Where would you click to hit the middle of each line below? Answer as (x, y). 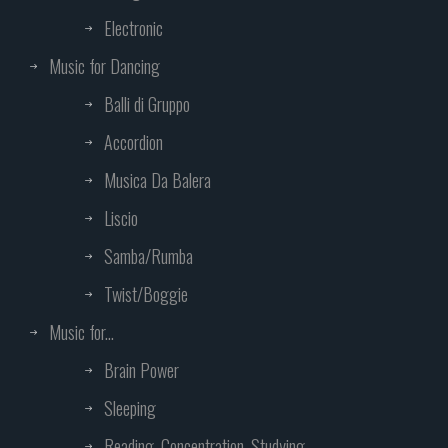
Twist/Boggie (146, 294)
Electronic (133, 28)
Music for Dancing (104, 66)
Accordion (133, 142)
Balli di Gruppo (147, 104)
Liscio (121, 218)
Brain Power (141, 370)
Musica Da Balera (157, 180)
